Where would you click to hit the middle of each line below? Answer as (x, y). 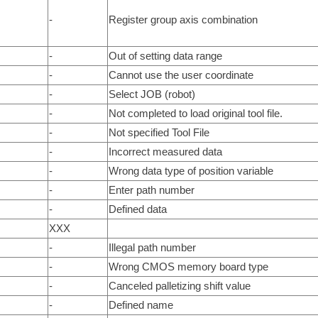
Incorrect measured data (165, 151)
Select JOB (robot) (152, 94)
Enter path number (151, 190)
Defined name (141, 305)
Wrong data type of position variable (191, 170)
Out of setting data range (165, 55)
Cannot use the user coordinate (181, 75)
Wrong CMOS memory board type (188, 266)
